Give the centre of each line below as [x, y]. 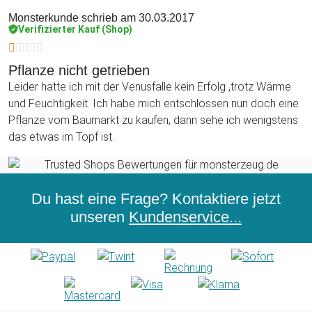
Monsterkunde [44, 17]
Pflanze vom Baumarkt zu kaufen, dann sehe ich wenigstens [153, 120]
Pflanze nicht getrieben [79, 70]
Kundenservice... [185, 217]
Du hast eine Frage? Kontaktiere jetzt [156, 198]
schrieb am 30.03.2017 [136, 17]
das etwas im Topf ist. [61, 136]
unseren [100, 217]
